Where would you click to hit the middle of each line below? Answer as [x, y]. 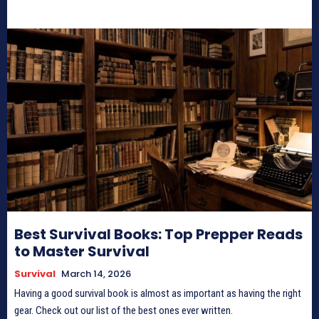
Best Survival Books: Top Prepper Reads [158, 234]
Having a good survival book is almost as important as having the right [158, 293]
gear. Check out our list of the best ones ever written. [124, 310]
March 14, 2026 [96, 273]
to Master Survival [82, 251]
